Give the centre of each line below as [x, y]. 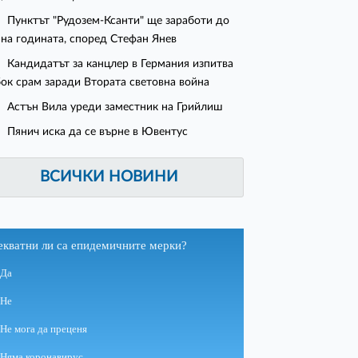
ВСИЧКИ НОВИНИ [109, 177]
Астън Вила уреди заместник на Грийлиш [115, 107]
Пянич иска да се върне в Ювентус [98, 132]
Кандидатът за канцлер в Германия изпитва [121, 64]
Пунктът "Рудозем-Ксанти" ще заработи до [119, 21]
